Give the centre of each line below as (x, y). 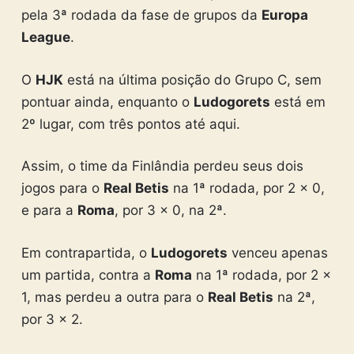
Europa (284, 15)
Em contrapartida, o (86, 252)
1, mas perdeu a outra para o (114, 297)
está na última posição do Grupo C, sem (192, 79)
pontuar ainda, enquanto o (107, 102)
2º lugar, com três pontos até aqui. (130, 124)
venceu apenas (277, 252)
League (45, 37)
